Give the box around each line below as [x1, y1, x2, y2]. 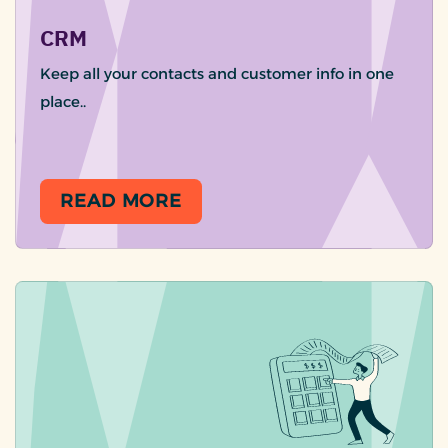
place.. [40, 92, 86, 112]
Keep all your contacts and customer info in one [40, 64, 394, 84]
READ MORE [60, 190, 183, 213]
